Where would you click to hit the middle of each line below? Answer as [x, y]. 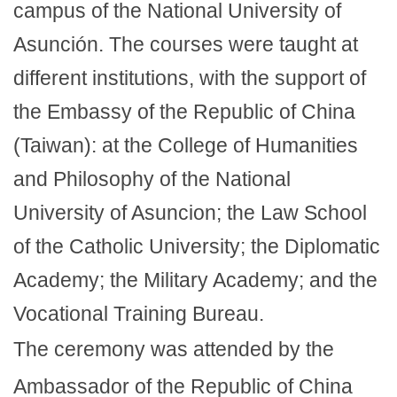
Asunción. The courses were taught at [186, 44]
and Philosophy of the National [152, 179]
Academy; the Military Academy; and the [195, 280]
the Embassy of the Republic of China [184, 112]
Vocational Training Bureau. [139, 314]
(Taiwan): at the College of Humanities [186, 145]
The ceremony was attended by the [174, 349]
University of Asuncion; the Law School [190, 213]
